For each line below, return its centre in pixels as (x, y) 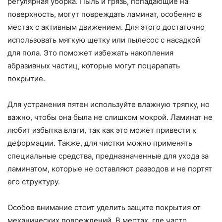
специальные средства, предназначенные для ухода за (108, 156)
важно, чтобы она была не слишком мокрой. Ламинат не (110, 117)
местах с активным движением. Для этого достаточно (106, 27)
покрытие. (26, 79)
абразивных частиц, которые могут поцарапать (94, 66)
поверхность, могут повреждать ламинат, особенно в (105, 14)
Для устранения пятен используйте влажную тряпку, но (109, 105)
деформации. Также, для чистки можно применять (100, 143)
